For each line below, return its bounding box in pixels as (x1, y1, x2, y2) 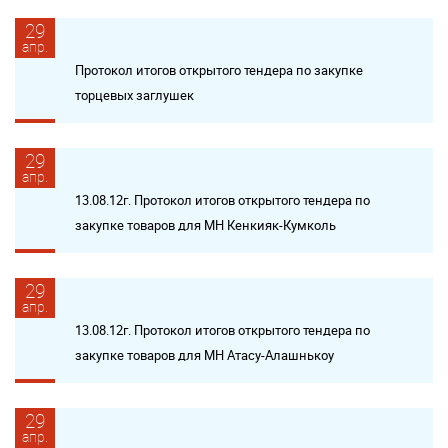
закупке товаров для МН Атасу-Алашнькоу (75, 346, 334, 364)
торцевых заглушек (75, 86, 194, 104)
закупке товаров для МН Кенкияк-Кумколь (75, 216, 336, 234)
